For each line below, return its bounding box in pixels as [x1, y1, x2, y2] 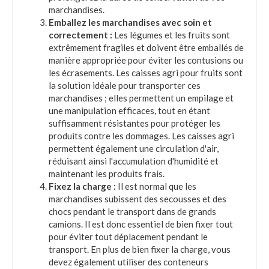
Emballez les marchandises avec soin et [49, 17, 212, 28]
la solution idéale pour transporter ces [49, 80, 201, 91]
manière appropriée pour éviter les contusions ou [49, 55, 243, 66]
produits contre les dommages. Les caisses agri [49, 130, 234, 142]
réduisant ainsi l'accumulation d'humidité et [49, 156, 219, 167]
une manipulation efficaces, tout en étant [49, 105, 210, 116]
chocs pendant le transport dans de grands [49, 206, 216, 217]
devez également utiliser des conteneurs [49, 256, 208, 268]
